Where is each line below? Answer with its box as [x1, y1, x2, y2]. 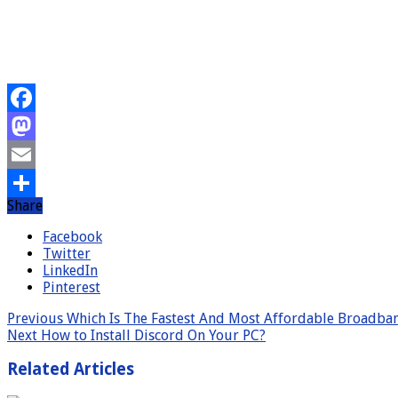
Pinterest [43, 278, 100, 296]
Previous [7, 309, 63, 327]
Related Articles [7, 360, 134, 379]
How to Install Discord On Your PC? [37, 326, 266, 344]
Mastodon [7, 147, 58, 161]
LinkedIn [43, 261, 98, 279]
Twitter [43, 244, 91, 262]
